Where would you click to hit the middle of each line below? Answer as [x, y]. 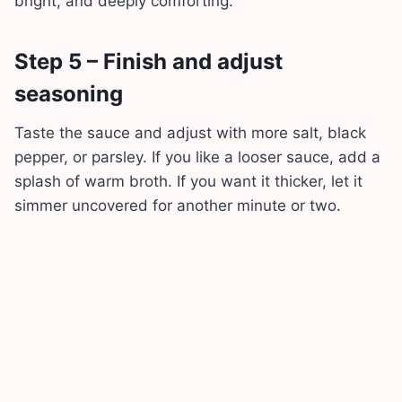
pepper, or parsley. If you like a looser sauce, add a [197, 157]
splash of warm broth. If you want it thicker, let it [188, 181]
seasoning [69, 93]
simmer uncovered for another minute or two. [178, 205]
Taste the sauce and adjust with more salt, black [190, 132]
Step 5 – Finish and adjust [149, 61]
